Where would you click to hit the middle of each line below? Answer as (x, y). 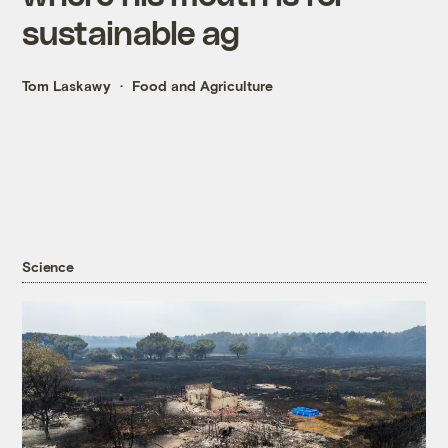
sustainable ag (131, 32)
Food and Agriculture (203, 86)
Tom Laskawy (67, 86)
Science (48, 267)
